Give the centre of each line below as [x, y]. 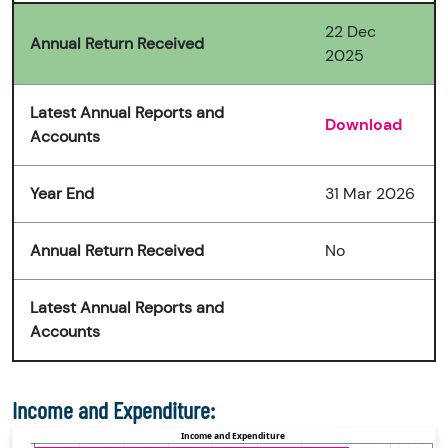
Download [363, 125]
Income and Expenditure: [113, 410]
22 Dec [350, 32]
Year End [62, 194]
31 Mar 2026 [370, 194]
